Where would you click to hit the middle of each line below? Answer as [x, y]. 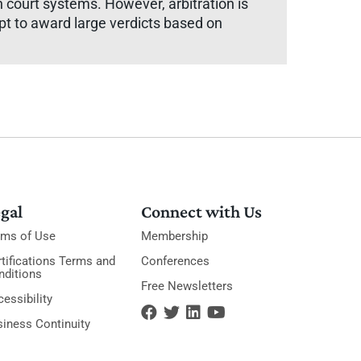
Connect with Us [202, 212]
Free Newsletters [187, 286]
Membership [175, 236]
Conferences [176, 261]
